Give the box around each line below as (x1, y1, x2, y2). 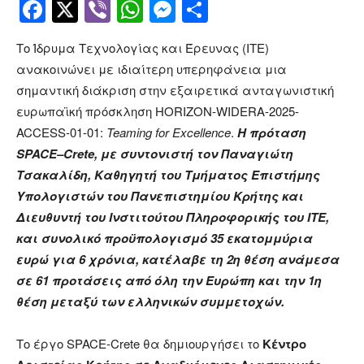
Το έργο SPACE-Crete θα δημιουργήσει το (16, 335, 262, 353)
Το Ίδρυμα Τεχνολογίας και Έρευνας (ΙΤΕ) (16, 39, 269, 57)
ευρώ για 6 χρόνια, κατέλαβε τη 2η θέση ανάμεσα (16, 250, 340, 269)
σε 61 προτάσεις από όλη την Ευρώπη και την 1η (16, 271, 322, 290)
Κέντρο (262, 335, 306, 353)
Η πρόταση (237, 123, 306, 142)
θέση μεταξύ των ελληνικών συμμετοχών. (16, 292, 284, 311)
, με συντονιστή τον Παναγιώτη (94, 145, 293, 163)
